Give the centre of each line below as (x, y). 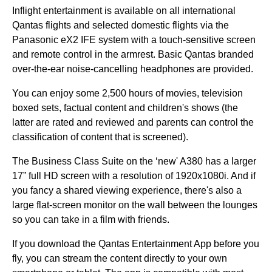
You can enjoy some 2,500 (70, 93)
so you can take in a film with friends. (91, 219)
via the (213, 25)
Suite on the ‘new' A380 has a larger (178, 161)
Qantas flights (42, 25)
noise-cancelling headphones (131, 69)
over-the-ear (39, 69)
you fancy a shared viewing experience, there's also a (127, 190)
